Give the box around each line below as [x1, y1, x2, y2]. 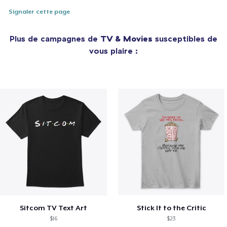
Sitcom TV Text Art [19, 203, 87, 212]
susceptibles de [153, 33, 217, 44]
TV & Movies [100, 33, 153, 44]
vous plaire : [89, 46, 138, 56]
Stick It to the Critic [136, 203, 206, 212]
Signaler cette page [9, 8, 70, 16]
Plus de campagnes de [10, 33, 100, 44]
